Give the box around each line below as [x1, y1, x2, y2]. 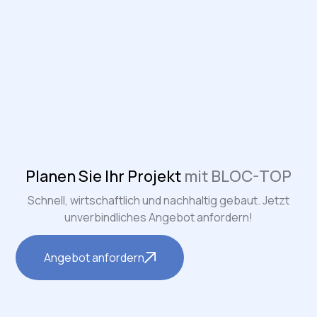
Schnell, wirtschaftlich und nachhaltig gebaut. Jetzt [28, 192, 289, 208]
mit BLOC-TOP [184, 165, 292, 187]
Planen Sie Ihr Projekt [25, 165, 184, 187]
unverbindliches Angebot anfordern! [64, 209, 253, 225]
